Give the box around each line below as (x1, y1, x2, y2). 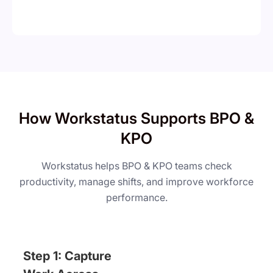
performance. (105, 191, 168, 204)
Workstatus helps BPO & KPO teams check (41, 160, 232, 172)
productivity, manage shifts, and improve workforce (19, 175, 253, 188)
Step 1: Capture (23, 249, 112, 264)
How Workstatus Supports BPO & (19, 109, 254, 128)
